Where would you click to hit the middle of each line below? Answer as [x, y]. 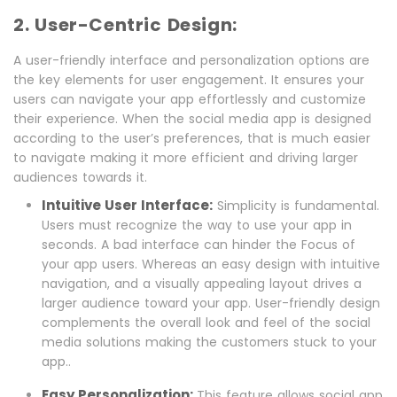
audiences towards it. [80, 177]
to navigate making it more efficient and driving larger [186, 158]
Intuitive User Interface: [127, 205]
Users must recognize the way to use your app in [197, 225]
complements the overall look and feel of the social [206, 323]
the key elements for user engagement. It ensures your [189, 80]
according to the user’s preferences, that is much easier [192, 138]
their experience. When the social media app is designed [192, 119]
